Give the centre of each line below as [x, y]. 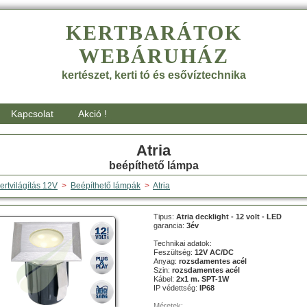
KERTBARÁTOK [153, 32]
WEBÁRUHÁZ [153, 56]
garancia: [170, 225]
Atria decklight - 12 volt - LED [229, 216]
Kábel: [165, 279]
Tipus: [165, 216]
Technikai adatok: [183, 243]
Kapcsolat [32, 113]
